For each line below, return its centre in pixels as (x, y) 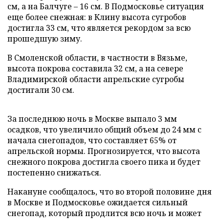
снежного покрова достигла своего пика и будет (104, 162)
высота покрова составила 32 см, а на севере (95, 68)
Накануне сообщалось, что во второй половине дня (109, 192)
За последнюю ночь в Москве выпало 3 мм (92, 119)
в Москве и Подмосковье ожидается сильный (98, 202)
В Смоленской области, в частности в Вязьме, (97, 58)
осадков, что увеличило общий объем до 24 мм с (104, 130)
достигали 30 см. (41, 90)
